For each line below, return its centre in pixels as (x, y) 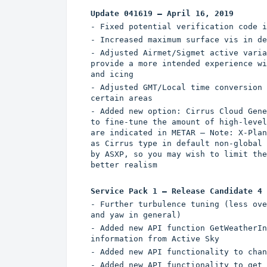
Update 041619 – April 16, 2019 (162, 14)
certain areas (122, 98)
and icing (112, 74)
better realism (124, 165)
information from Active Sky (155, 239)
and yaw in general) (136, 215)
